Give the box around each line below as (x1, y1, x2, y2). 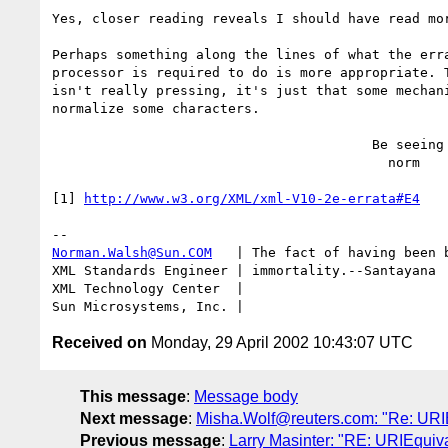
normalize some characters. (52, 100, 260, 116)
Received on (52, 333, 147, 351)
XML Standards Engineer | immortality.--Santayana (52, 262, 436, 278)
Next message (80, 409, 188, 427)
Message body (194, 387, 298, 405)
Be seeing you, (52, 136, 372, 152)
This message (80, 387, 186, 405)
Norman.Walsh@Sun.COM (52, 244, 212, 260)
